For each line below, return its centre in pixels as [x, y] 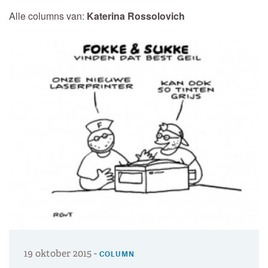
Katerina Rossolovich [136, 16]
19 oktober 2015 [58, 253]
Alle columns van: [48, 16]
